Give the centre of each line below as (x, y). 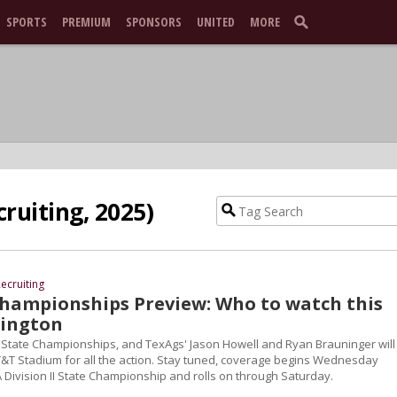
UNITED (216, 22)
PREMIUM (86, 22)
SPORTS (27, 22)
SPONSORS (154, 22)
